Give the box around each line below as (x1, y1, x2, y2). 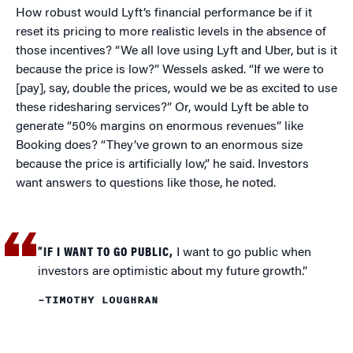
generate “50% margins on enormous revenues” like (16, 121, 303, 134)
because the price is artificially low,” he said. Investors (16, 158, 309, 172)
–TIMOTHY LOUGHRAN (38, 292, 159, 309)
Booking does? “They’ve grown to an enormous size (16, 139, 303, 153)
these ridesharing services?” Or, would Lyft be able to (16, 102, 309, 115)
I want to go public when (173, 247, 312, 260)
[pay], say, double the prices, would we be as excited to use (16, 83, 337, 96)
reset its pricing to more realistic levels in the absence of (16, 26, 326, 39)
